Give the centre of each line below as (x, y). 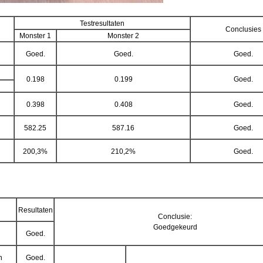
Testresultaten (102, 23)
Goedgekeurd (175, 227)
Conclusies (243, 29)
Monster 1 (35, 36)
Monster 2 (123, 36)
